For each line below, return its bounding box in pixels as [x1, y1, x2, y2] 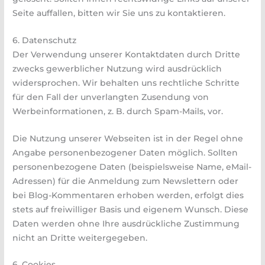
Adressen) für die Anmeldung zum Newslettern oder [12, 176, 239, 186]
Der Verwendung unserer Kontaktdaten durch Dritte [12, 49, 241, 59]
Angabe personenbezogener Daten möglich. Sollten [12, 147, 238, 157]
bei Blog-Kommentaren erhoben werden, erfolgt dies [12, 190, 244, 200]
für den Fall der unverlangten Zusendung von [12, 92, 209, 102]
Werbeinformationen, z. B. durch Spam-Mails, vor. [12, 106, 224, 116]
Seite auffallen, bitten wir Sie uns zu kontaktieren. [12, 8, 226, 18]
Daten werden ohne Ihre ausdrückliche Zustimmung [12, 218, 240, 228]
